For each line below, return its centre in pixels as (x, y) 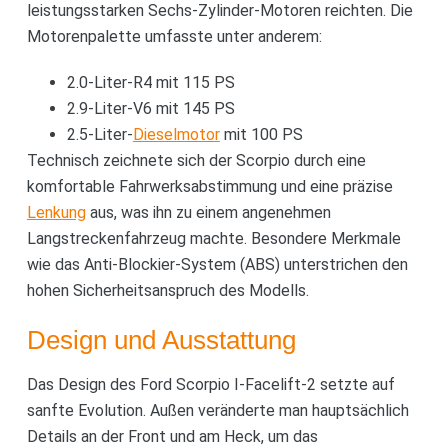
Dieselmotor (176, 134)
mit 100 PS (261, 134)
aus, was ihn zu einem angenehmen (208, 212)
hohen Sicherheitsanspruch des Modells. (167, 290)
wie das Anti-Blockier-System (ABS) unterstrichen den (217, 264)
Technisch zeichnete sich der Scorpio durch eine (196, 160)
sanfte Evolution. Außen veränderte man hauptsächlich (217, 410)
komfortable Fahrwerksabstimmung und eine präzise (209, 186)
